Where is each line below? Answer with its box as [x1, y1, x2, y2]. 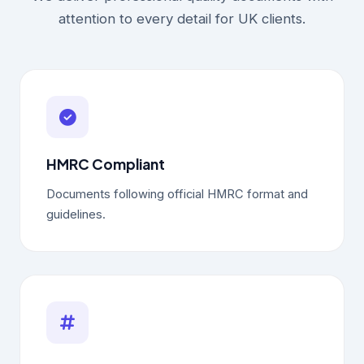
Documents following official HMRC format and [46, 187, 308, 201]
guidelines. [46, 207, 106, 222]
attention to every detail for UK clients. [58, 11, 305, 27]
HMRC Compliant [46, 155, 165, 173]
